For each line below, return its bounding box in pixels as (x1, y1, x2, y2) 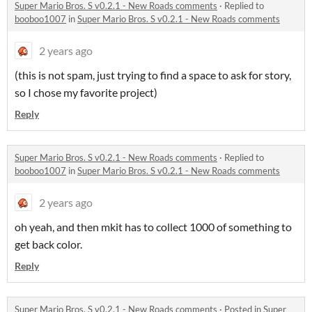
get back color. (15, 237, 82, 251)
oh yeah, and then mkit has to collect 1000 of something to (15, 220, 292, 234)
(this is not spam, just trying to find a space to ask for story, (15, 68, 291, 82)
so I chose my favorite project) (15, 86, 157, 100)
